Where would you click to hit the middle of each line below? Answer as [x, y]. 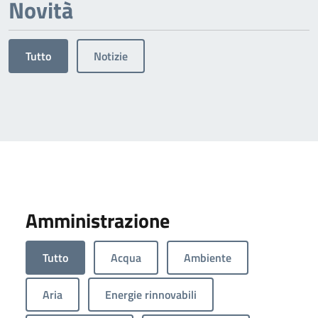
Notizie [111, 56]
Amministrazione [98, 221]
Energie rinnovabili [151, 295]
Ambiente [208, 258]
